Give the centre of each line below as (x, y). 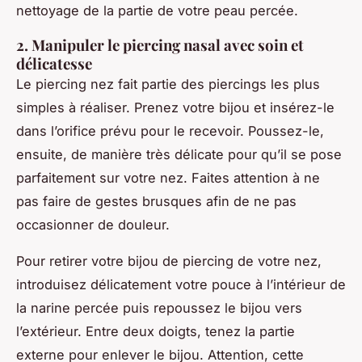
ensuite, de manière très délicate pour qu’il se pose (179, 154)
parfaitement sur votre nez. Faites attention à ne (168, 177)
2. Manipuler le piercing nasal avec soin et (160, 44)
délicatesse (54, 63)
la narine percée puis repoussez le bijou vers (159, 307)
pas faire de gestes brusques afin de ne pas (156, 201)
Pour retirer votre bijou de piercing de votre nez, (169, 261)
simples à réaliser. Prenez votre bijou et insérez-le (175, 107)
